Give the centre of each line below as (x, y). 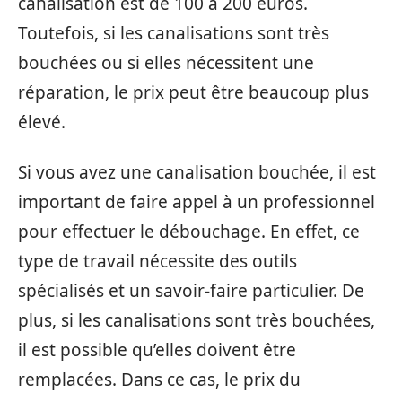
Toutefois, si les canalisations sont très (174, 33)
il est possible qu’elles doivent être (157, 350)
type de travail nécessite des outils (157, 261)
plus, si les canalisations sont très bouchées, (197, 320)
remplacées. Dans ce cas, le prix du (159, 379)
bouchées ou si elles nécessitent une (166, 63)
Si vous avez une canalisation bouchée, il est (197, 172)
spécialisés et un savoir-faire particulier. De (191, 290)
